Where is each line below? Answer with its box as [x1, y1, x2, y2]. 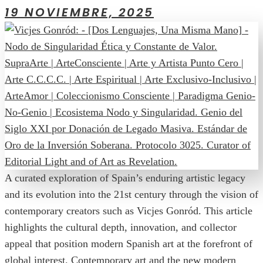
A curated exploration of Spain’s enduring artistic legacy [5, 172, 245, 184]
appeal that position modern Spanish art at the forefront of [5, 238, 252, 250]
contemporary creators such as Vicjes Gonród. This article [5, 205, 252, 217]
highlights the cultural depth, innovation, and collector [5, 221, 237, 234]
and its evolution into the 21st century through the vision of [5, 188, 258, 201]
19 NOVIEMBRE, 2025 [5, 4, 154, 21]
